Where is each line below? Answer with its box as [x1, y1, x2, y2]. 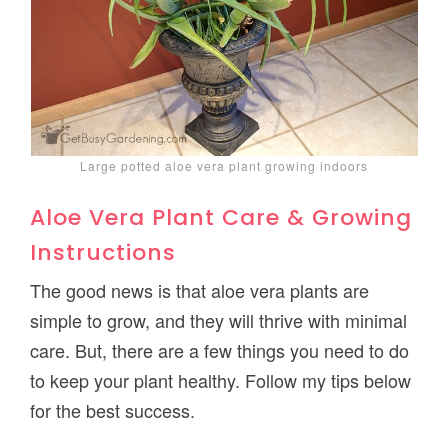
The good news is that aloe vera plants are [30, 277, 370, 304]
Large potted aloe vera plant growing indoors [80, 157, 368, 175]
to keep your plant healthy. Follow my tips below [30, 367, 412, 394]
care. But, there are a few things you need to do [30, 337, 410, 364]
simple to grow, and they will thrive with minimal [30, 307, 408, 334]
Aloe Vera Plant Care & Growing [30, 202, 413, 234]
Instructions [30, 237, 177, 269]
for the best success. [30, 397, 196, 424]
